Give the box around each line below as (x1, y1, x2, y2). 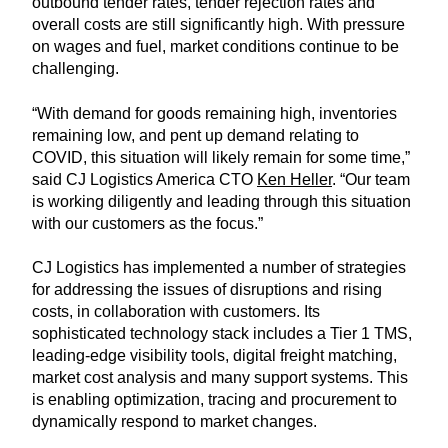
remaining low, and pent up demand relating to (32, 126, 359, 144)
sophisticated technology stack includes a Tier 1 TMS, (32, 325, 412, 343)
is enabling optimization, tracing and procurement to (32, 391, 397, 409)
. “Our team (332, 170, 410, 188)
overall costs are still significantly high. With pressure (32, 16, 405, 34)
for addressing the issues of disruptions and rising (32, 281, 382, 299)
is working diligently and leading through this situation (32, 192, 411, 210)
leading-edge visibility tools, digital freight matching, (32, 347, 397, 365)
